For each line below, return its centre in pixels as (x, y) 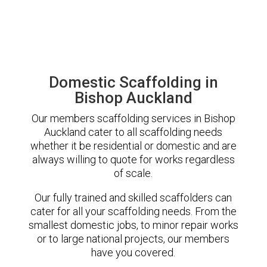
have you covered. (133, 252)
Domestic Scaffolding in (133, 82)
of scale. (133, 173)
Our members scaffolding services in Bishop (133, 118)
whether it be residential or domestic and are (133, 145)
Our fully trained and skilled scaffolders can (133, 197)
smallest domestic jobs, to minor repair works (133, 225)
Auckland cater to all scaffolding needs (133, 132)
